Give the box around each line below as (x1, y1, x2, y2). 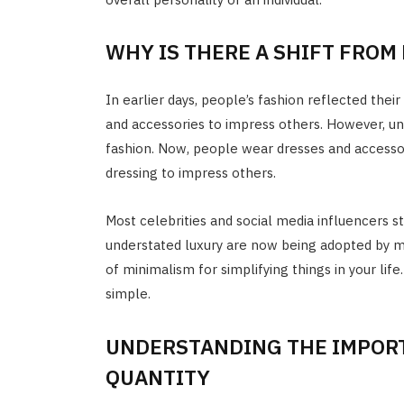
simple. (105, 285, 151, 303)
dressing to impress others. (105, 164, 276, 182)
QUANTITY (105, 363, 210, 390)
